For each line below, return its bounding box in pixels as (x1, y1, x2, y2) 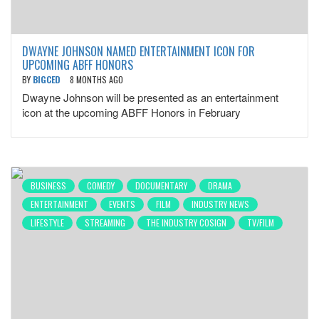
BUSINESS (31, 179, 66, 192)
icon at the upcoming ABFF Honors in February (22, 105, 241, 120)
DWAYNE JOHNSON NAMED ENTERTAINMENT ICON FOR (22, 43, 255, 60)
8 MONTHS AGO (70, 73, 123, 85)
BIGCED (33, 73, 63, 85)
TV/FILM (247, 216, 274, 229)
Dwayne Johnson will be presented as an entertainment (22, 90, 278, 105)
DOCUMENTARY (135, 179, 187, 192)
